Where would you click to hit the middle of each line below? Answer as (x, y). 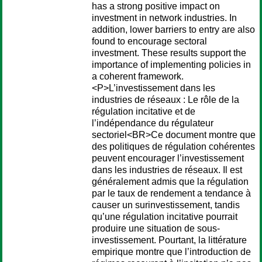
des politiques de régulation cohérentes (173, 146)
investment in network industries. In (164, 18)
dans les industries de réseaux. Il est (167, 170)
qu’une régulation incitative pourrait (165, 217)
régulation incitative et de (144, 111)
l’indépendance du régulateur (153, 123)
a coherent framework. (138, 76)
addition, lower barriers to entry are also (173, 30)
